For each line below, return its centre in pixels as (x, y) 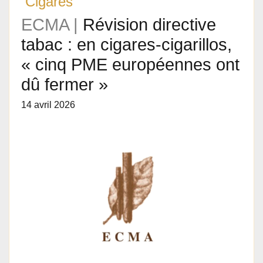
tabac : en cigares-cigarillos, (127, 45)
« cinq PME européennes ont (130, 65)
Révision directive (149, 25)
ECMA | (52, 25)
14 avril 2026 (48, 105)
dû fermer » (65, 85)
